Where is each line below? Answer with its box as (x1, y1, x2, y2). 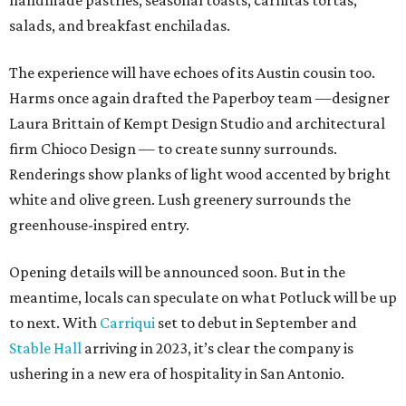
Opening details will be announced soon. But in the (9, 263, 345, 282)
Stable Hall (9, 339, 84, 358)
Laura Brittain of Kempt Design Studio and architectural (9, 114, 385, 133)
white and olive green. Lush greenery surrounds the (9, 190, 351, 209)
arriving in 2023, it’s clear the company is (84, 339, 353, 358)
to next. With (9, 314, 100, 333)
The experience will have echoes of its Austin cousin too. (9, 63, 375, 82)
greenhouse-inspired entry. (9, 216, 189, 235)
